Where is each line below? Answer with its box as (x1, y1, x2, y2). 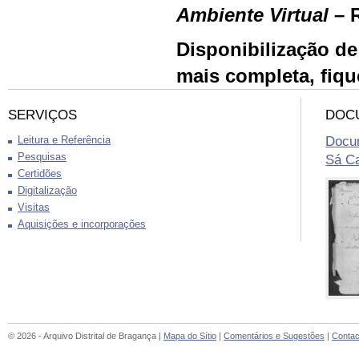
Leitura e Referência (18, 135, 111, 146)
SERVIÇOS (8, 107, 77, 123)
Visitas (18, 202, 50, 213)
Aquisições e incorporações (18, 219, 146, 230)
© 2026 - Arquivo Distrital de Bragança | (8, 330, 163, 341)
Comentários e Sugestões (224, 330, 325, 341)
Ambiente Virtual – (176, 4, 350, 26)
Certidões (18, 168, 62, 179)
